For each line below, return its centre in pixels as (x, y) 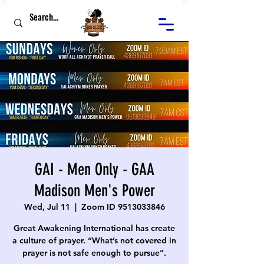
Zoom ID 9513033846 (123, 207)
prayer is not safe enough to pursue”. (94, 253)
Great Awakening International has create (94, 228)
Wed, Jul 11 (47, 207)
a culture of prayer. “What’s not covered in (94, 240)
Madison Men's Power (94, 191)
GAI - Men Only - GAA (94, 169)
